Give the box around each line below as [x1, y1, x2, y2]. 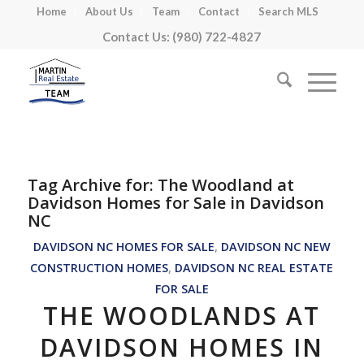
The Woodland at [157, 174, 294, 196]
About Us [85, 5, 134, 18]
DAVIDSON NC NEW [220, 239, 331, 254]
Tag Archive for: [27, 174, 158, 196]
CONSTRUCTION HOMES [30, 260, 169, 275]
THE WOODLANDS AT [43, 299, 321, 332]
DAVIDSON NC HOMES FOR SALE [32, 239, 214, 254]
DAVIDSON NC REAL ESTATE [175, 260, 334, 275]
